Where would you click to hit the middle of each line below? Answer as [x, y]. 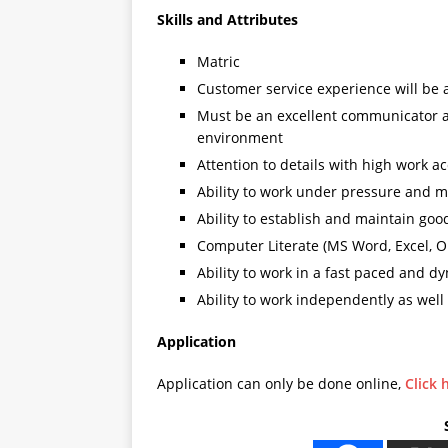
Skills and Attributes [227, 20]
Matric [218, 62]
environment [240, 138]
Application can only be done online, [281, 384]
